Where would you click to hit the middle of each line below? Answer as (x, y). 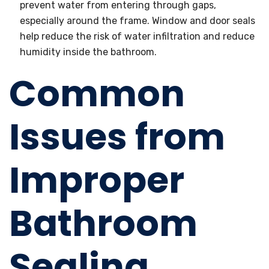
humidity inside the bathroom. (88, 52)
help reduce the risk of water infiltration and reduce (137, 36)
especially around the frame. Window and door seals (138, 21)
